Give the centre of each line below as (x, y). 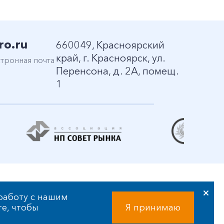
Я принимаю (153, 207)
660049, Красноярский (110, 45)
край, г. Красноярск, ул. (110, 58)
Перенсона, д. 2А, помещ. (117, 71)
